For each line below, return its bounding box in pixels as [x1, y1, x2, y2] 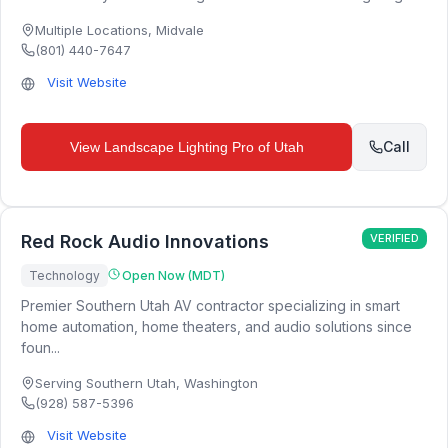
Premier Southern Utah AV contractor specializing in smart [21, 297, 400, 314]
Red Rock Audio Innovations [21, 231, 269, 252]
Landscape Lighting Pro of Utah [103, 139, 304, 155]
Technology [29, 268, 100, 283]
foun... [21, 339, 60, 356]
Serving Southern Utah [35, 375, 176, 391]
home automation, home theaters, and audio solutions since [21, 318, 412, 335]
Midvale [156, 22, 204, 38]
